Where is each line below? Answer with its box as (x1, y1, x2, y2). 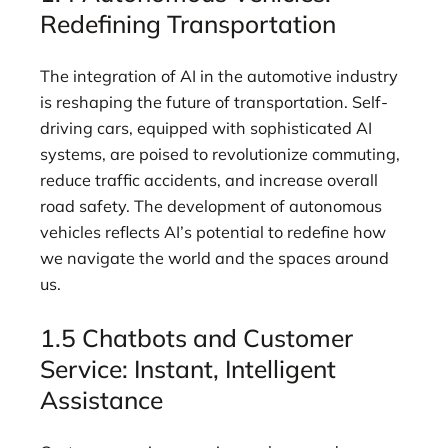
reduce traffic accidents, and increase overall (40, 170, 378, 191)
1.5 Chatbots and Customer (40, 321, 353, 353)
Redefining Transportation (40, 7, 336, 39)
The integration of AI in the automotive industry (40, 66, 398, 87)
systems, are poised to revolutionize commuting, (40, 144, 400, 165)
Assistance (40, 383, 163, 415)
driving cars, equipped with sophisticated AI (40, 118, 372, 139)
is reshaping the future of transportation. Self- (40, 92, 388, 113)
